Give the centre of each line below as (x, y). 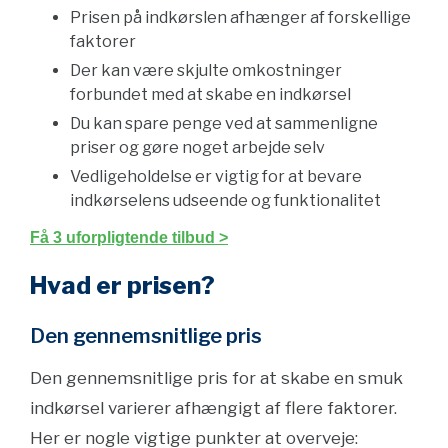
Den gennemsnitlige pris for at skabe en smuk (216, 378)
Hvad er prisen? (122, 285)
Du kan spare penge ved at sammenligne (224, 123)
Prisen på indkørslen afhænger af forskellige (240, 17)
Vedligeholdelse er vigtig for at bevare (216, 176)
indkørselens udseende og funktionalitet (225, 200)
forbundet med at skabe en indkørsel (210, 94)
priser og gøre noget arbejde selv (197, 147)
